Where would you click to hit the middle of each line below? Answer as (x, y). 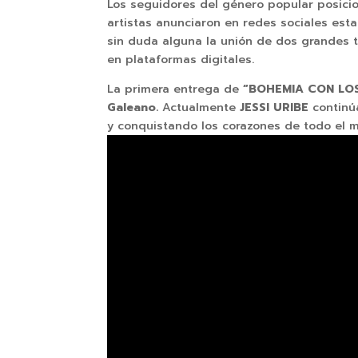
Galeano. (135, 108)
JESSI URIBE (272, 108)
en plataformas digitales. (181, 60)
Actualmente (199, 108)
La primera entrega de (175, 89)
